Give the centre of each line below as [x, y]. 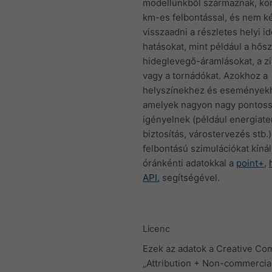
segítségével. [190, 177]
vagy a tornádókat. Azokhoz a [205, 75]
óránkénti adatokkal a [189, 163]
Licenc [156, 229]
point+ [250, 163]
